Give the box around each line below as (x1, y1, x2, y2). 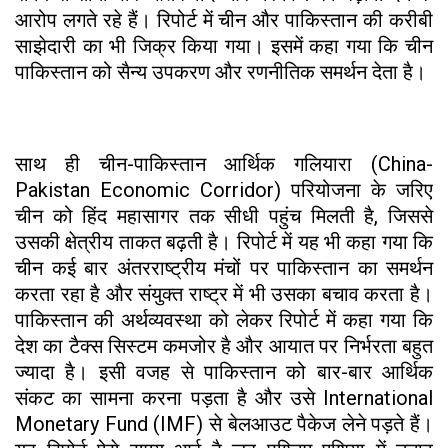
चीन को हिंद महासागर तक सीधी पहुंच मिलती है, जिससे (15, 203, 433, 228)
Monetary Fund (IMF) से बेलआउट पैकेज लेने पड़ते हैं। (15, 411, 433, 436)
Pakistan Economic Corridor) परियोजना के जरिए (15, 177, 433, 202)
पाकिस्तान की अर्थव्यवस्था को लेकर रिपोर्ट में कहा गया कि (15, 307, 433, 332)
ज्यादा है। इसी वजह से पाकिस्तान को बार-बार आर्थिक (15, 359, 433, 384)
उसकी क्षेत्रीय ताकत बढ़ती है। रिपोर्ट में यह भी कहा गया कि (15, 229, 433, 254)
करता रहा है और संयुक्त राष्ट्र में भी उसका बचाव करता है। (15, 281, 433, 306)
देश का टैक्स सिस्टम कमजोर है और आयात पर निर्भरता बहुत (15, 333, 433, 358)
